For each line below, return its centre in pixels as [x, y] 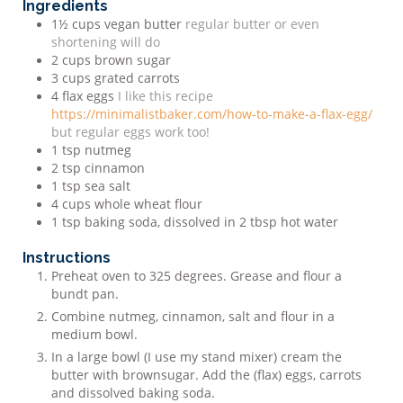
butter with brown [106, 376]
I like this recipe [166, 96]
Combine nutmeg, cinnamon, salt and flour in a [193, 317]
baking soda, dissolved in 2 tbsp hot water [211, 222]
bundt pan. [85, 295]
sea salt [107, 186]
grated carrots [137, 78]
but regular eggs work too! [130, 132]
